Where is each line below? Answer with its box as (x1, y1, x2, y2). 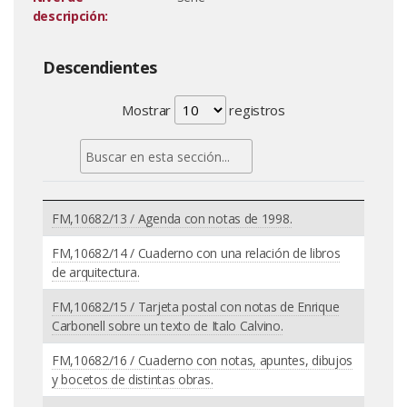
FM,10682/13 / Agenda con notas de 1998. (52, 209, 293, 227)
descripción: (32, 7, 109, 25)
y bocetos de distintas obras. (52, 370, 213, 388)
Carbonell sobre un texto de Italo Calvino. (52, 316, 283, 334)
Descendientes (43, 56, 157, 78)
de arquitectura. (52, 263, 140, 281)
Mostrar (122, 101, 174, 119)
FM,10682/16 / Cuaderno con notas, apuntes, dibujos (52, 351, 353, 369)
